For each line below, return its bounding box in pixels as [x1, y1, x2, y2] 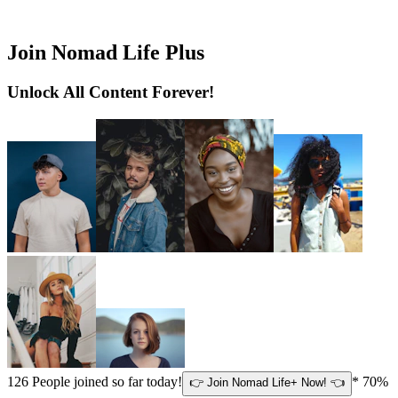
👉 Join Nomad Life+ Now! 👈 [189, 375, 345, 389]
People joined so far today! [28, 373, 182, 389]
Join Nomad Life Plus [7, 41, 204, 65]
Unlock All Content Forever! [7, 82, 214, 101]
